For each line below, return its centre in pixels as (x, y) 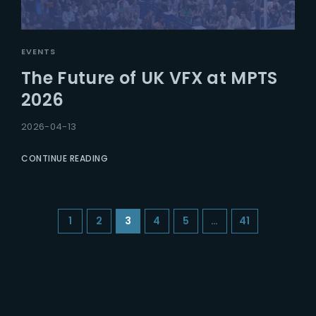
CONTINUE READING (65, 158)
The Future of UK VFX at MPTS (150, 78)
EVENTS (38, 51)
